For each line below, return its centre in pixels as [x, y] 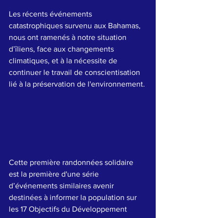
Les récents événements [51, 14]
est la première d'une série [55, 174]
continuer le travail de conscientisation [75, 72]
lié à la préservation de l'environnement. [77, 84]
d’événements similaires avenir [62, 186]
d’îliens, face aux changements [62, 49]
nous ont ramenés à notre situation [69, 37]
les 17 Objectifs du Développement [69, 209]
